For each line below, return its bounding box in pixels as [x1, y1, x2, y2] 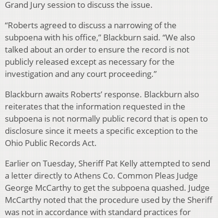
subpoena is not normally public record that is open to [5, 113, 208, 125]
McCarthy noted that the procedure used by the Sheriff [5, 194, 213, 206]
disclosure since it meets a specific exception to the [5, 125, 198, 137]
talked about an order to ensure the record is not [5, 44, 189, 55]
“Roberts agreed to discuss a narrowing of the [5, 19, 177, 31]
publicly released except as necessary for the [5, 56, 175, 68]
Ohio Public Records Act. [5, 137, 97, 149]
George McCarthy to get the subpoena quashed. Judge [5, 182, 210, 194]
